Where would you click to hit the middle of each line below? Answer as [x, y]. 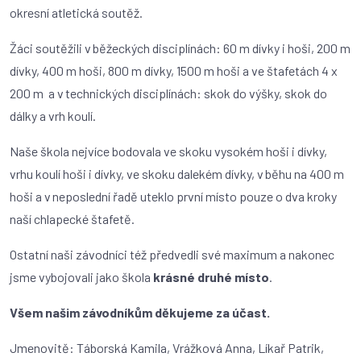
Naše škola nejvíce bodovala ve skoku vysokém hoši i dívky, [168, 151]
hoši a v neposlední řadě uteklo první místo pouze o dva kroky [173, 196]
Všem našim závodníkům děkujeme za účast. [140, 312]
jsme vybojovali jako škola [81, 277]
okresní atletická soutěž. [77, 12]
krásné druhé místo [211, 277]
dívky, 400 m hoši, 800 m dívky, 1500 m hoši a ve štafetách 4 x [174, 71]
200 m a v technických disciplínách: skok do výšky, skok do [168, 93]
